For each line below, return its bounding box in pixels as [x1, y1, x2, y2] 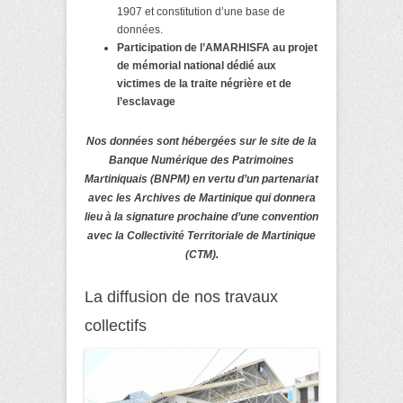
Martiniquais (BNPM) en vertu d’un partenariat [85, 172, 318, 185]
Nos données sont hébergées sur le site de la [86, 134, 317, 148]
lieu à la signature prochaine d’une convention [85, 210, 318, 223]
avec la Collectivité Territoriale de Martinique [87, 228, 316, 242]
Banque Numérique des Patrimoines [109, 153, 294, 166]
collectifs [85, 316, 147, 335]
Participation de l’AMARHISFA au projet [117, 40, 318, 54]
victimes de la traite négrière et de [117, 76, 291, 90]
